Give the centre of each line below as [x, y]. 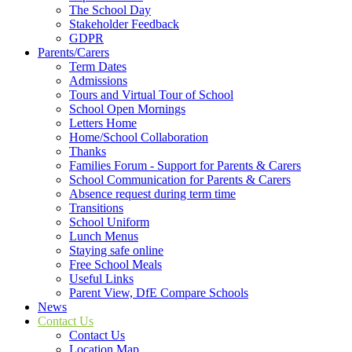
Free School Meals [115, 265]
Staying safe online [116, 251]
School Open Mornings [127, 109]
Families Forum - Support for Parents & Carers [185, 166]
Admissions [98, 81]
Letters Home [103, 123]
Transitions [96, 208]
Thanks [88, 152]
